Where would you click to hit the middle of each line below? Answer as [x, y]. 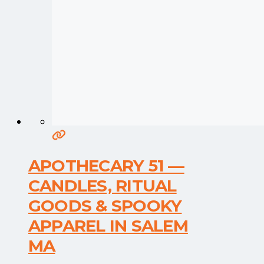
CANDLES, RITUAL [103, 186]
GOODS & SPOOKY [105, 206]
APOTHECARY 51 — [106, 166]
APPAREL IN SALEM [108, 226]
